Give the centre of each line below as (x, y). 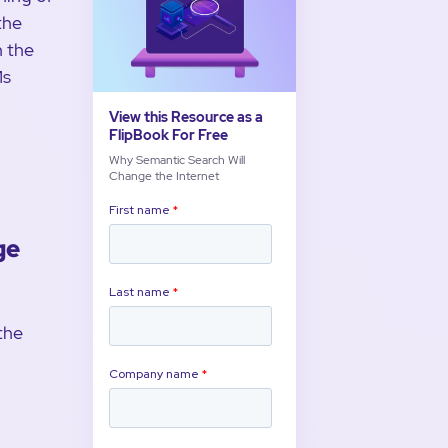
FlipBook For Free (169, 134)
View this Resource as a (186, 116)
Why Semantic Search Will (177, 159)
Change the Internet (164, 175)
